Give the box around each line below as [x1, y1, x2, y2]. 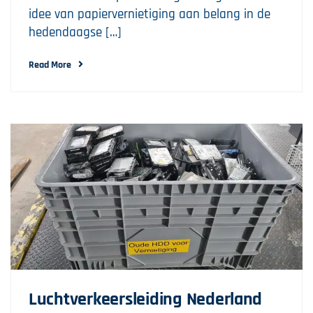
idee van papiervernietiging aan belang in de [29, 6, 270, 23]
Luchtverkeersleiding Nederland [29, 288, 263, 311]
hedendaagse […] [29, 24, 122, 41]
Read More [29, 59, 71, 71]
